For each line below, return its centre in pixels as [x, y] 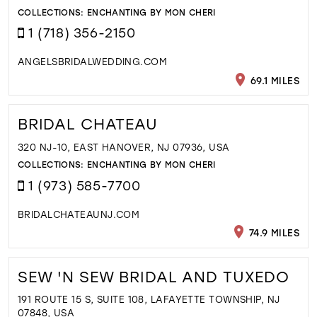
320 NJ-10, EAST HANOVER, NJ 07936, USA [123, 146]
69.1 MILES [273, 80]
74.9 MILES [273, 232]
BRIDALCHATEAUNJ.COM [79, 214]
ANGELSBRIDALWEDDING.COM [92, 62]
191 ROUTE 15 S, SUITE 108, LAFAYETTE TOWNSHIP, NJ [149, 299]
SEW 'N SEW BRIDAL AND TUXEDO [153, 276]
